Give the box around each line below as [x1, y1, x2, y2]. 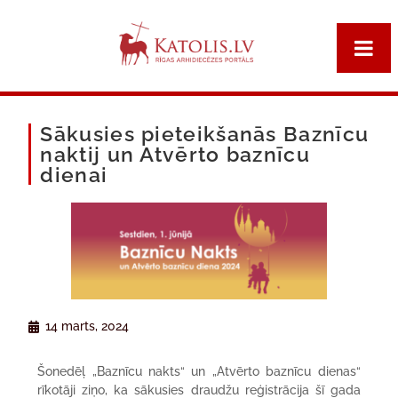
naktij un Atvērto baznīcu [40, 142, 310, 166]
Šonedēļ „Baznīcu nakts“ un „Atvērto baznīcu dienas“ [37, 364, 361, 379]
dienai [40, 163, 108, 187]
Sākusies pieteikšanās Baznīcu [40, 122, 370, 146]
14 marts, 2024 [45, 319, 130, 334]
